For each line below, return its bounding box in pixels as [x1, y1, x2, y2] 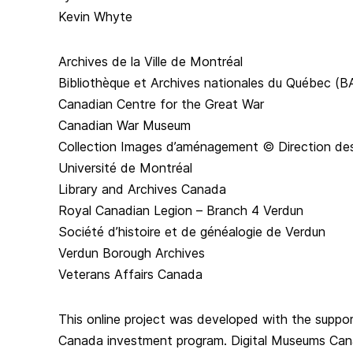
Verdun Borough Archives [58, 244, 205, 261]
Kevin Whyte [58, 8, 132, 24]
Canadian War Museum [58, 117, 191, 133]
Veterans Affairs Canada [58, 266, 203, 282]
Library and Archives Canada [58, 180, 226, 197]
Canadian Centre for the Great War [58, 95, 264, 112]
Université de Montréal [58, 159, 192, 176]
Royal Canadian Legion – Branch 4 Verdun [58, 202, 303, 218]
